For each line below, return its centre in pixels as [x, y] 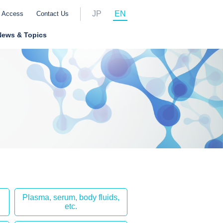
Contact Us [53, 14]
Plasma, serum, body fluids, [71, 197]
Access [12, 14]
